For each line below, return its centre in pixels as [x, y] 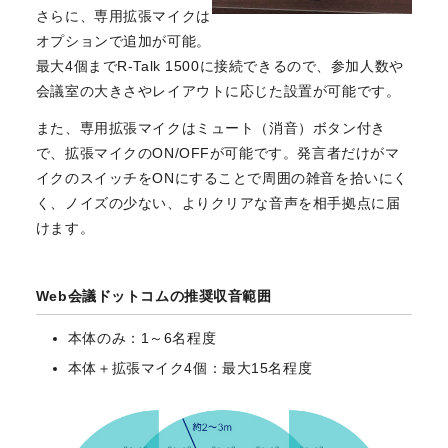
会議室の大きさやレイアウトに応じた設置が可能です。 [218, 90]
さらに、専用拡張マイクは [123, 15]
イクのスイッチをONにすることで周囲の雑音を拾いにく [221, 178]
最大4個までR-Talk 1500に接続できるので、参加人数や [219, 65]
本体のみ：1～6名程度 [142, 338]
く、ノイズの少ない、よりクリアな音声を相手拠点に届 [218, 203]
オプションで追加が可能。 [123, 40]
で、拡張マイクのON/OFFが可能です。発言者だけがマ [217, 153]
